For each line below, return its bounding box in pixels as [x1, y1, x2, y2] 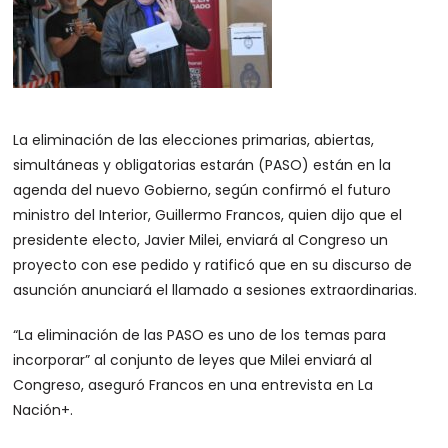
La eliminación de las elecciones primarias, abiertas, [13, 130, 375, 150]
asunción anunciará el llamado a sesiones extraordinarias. [13, 280, 418, 300]
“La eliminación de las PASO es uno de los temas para [13, 325, 387, 345]
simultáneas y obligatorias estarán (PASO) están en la [13, 155, 392, 175]
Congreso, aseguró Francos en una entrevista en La [13, 375, 374, 395]
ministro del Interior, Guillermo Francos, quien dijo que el [13, 205, 403, 225]
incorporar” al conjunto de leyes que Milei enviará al [13, 350, 373, 370]
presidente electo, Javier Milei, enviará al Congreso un [13, 230, 389, 250]
